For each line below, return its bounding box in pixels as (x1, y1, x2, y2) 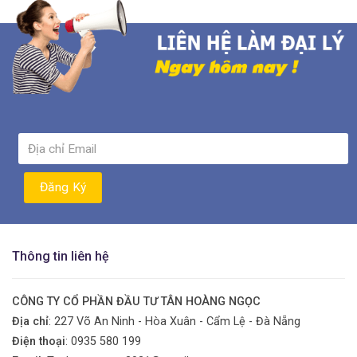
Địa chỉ (12, 315, 49, 329)
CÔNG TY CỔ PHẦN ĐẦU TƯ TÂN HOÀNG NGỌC (12, 295, 261, 309)
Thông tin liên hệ (12, 249, 109, 265)
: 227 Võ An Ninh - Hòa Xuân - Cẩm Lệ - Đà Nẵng (49, 315, 300, 329)
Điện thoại (12, 335, 65, 349)
